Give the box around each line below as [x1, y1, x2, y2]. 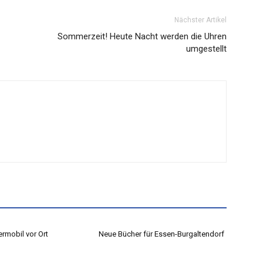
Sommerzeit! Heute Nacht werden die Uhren [58, 31, 227, 42]
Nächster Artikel [174, 16, 227, 25]
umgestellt [186, 43, 227, 55]
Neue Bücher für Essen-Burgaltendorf [99, 230, 224, 239]
